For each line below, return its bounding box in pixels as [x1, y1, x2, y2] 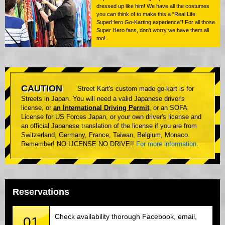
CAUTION [21, 83, 62, 94]
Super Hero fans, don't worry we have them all [96, 27, 209, 34]
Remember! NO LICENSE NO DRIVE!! [21, 140, 136, 148]
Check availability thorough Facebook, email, [55, 212, 197, 221]
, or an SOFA [149, 104, 187, 112]
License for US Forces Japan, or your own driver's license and [21, 113, 201, 121]
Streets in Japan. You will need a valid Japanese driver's [21, 95, 185, 103]
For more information [136, 140, 196, 148]
